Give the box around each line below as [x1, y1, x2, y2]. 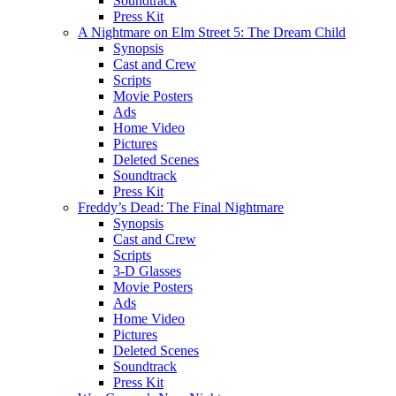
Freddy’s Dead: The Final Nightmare [78, 200, 284, 215]
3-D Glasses [113, 263, 181, 278]
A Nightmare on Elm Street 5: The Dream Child [78, 25, 346, 40]
